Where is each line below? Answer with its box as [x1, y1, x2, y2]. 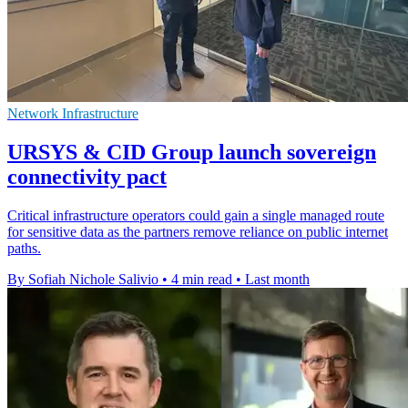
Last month [245, 270, 310, 287]
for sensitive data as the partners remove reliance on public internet [7, 223, 388, 240]
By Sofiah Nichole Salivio [7, 270, 158, 287]
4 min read [171, 270, 232, 287]
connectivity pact [7, 165, 167, 189]
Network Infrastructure [7, 106, 138, 122]
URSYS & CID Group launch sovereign [7, 140, 376, 165]
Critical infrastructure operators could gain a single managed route [7, 207, 384, 223]
